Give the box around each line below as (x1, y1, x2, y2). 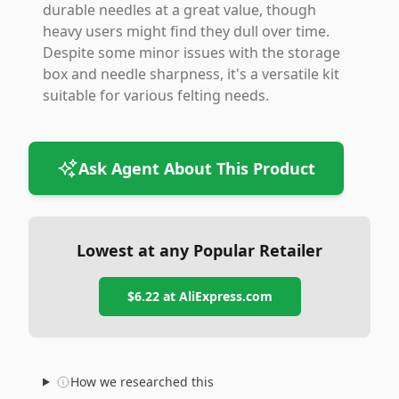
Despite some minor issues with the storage (43, 43, 340, 62)
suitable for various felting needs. (43, 85, 269, 105)
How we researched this (69, 373, 214, 390)
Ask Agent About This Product (78, 158, 315, 179)
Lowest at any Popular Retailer (77, 240, 322, 261)
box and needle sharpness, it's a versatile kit (43, 64, 339, 84)
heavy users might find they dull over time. (43, 21, 330, 41)
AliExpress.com (178, 288, 273, 305)
